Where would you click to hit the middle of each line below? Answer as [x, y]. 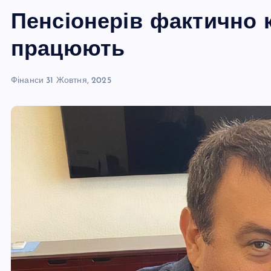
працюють [68, 50]
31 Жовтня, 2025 [79, 81]
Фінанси [28, 81]
